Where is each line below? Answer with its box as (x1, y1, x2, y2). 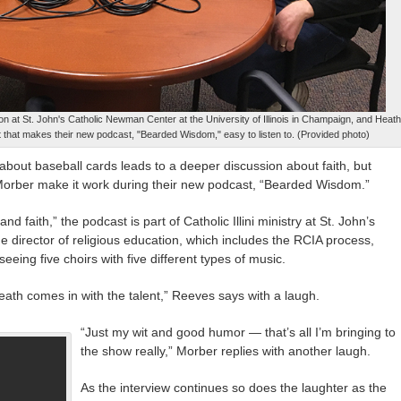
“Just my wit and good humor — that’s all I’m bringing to (81, 324, 396, 339)
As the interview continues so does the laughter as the (81, 380, 387, 395)
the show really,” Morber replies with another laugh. (81, 343, 371, 358)
